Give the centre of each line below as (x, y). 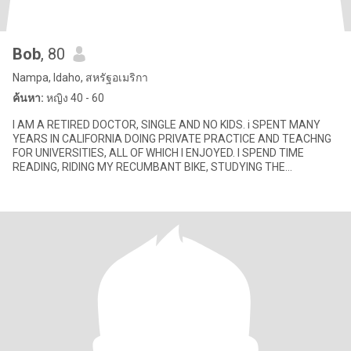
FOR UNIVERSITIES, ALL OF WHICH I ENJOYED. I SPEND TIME (158, 153)
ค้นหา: (28, 98)
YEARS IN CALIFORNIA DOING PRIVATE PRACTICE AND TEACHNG (172, 139)
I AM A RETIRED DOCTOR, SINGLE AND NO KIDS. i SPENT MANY (77, 125)
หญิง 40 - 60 (74, 98)
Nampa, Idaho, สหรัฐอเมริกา (80, 78)
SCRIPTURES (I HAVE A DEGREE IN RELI (108, 181)
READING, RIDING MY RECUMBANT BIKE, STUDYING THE (149, 167)
